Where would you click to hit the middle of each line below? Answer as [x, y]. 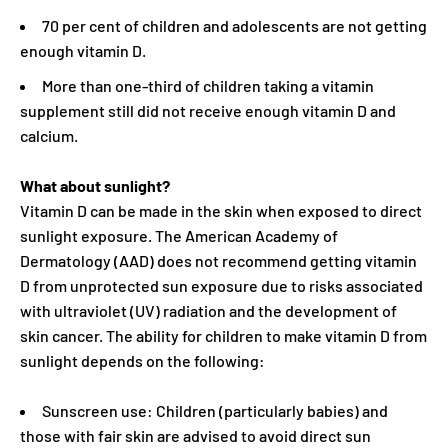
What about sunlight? [95, 185]
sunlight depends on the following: [142, 360]
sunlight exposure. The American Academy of [179, 235]
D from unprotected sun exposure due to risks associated [221, 285]
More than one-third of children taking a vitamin [208, 85]
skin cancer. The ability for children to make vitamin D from [223, 335]
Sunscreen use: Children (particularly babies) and [215, 410]
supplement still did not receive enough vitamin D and [208, 110]
